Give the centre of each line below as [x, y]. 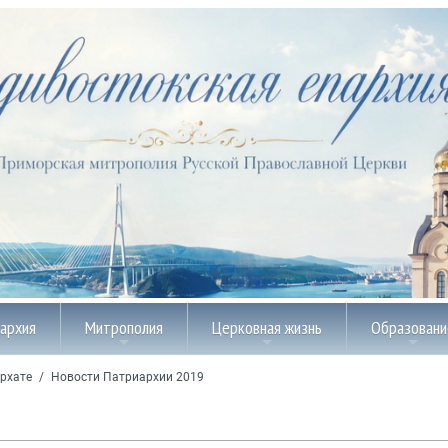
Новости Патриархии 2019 [127, 377]
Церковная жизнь [267, 327]
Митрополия [124, 327]
